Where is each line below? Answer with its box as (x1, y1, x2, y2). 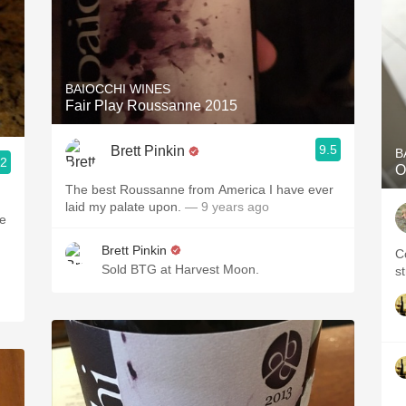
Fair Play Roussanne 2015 (65, 98, 237, 113)
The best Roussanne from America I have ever (65, 182, 333, 197)
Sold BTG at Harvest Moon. (101, 262, 259, 276)
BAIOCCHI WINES (65, 82, 170, 96)
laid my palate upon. (65, 199, 185, 214)
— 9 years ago (185, 199, 269, 214)
